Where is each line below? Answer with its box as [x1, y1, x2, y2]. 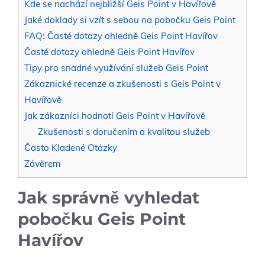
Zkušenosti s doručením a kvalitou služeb [37, 126, 210, 138]
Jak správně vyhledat [18, 188, 199, 208]
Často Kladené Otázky [24, 142, 117, 154]
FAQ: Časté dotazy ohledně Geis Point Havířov [24, 30, 218, 42]
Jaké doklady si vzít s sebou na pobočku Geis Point [24, 14, 235, 26]
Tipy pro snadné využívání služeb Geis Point [24, 62, 208, 74]
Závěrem [24, 158, 60, 170]
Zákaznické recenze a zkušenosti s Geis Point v [24, 78, 221, 90]
